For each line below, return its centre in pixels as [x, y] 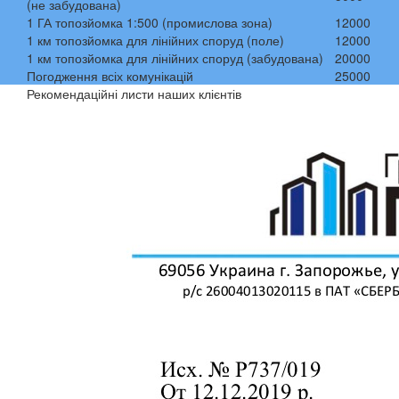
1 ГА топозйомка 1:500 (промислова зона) [150, 22]
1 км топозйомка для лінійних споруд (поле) [155, 40]
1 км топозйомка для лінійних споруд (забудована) [175, 58]
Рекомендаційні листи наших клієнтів [134, 94]
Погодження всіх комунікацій [110, 76]
